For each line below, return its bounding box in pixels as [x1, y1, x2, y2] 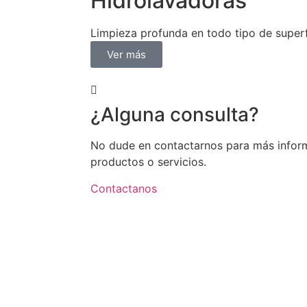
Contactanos [90, 181, 157, 195]
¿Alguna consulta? [90, 103, 259, 127]
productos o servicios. [90, 155, 206, 169]
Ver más [107, 48, 146, 62]
